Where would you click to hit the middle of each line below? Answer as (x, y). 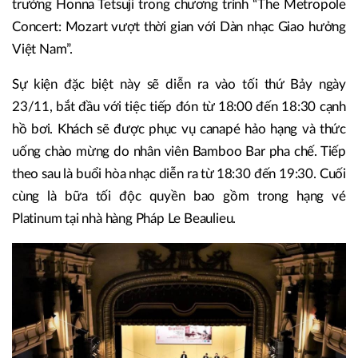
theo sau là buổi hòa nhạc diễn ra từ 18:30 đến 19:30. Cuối (179, 173)
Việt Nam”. (42, 49)
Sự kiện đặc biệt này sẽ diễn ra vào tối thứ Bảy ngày (179, 84)
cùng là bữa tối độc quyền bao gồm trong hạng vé (179, 196)
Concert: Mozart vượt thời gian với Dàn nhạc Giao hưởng (179, 26)
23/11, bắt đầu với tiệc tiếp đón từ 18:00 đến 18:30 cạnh (179, 106)
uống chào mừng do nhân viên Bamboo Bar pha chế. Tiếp (179, 151)
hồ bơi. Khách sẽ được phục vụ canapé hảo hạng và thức (179, 129)
